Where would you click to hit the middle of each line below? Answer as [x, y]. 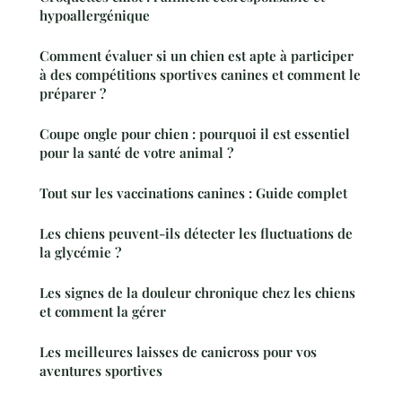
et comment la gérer [103, 312]
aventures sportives [101, 371]
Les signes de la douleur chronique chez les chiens [197, 293]
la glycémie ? [80, 253]
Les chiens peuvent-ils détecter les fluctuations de [196, 234]
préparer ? [73, 94]
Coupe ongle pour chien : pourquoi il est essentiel [195, 134]
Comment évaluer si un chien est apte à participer [197, 56]
